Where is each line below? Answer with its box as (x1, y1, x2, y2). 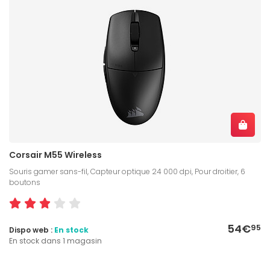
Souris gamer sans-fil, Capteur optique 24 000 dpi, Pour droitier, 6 (9, 166, 245, 177)
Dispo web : (9, 224, 54, 235)
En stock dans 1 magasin (9, 235, 102, 246)
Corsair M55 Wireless (9, 148, 102, 161)
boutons (9, 177, 40, 187)
